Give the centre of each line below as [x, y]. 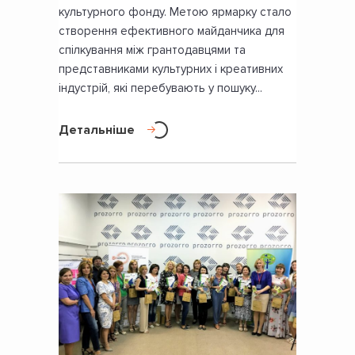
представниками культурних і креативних [171, 69]
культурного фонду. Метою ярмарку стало [175, 11]
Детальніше [97, 130]
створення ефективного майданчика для [172, 31]
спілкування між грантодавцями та [152, 50]
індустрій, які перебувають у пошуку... [160, 88]
